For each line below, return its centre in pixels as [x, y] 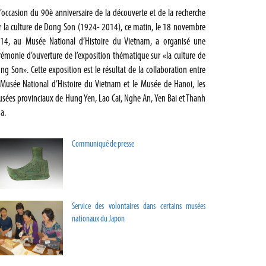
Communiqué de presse [103, 144]
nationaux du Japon [98, 219]
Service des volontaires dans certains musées [139, 207]
